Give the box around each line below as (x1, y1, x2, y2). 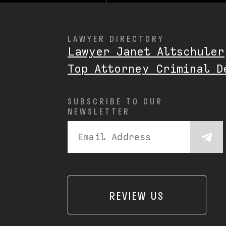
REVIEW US (109, 188, 164, 204)
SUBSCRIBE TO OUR (68, 95, 163, 108)
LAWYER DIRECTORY (68, 32, 164, 45)
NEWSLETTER (68, 105, 130, 118)
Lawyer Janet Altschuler (68, 44, 224, 60)
